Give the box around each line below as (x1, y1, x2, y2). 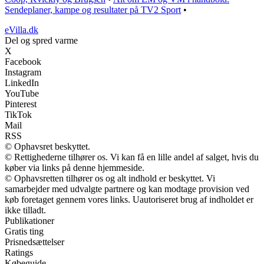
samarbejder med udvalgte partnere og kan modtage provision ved (5, 183, 249, 194)
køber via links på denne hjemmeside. (5, 162, 144, 173)
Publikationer (5, 215, 54, 226)
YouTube (5, 88, 39, 98)
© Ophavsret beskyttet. (5, 141, 90, 151)
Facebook (5, 56, 41, 67)
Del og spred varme (5, 35, 78, 45)
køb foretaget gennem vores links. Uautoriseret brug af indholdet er (5, 194, 253, 204)
